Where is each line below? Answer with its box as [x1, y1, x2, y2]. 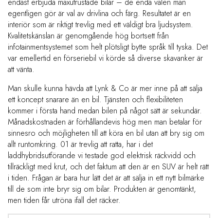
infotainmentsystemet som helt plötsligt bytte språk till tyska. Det [8, 41, 208, 53]
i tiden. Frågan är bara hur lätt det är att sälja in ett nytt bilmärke [8, 172, 204, 184]
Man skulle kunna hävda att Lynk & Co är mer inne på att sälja [8, 83, 202, 94]
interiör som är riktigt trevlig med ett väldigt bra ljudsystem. [8, 19, 193, 31]
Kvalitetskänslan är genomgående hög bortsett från [8, 30, 169, 42]
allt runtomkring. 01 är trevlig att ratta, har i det [8, 139, 153, 150]
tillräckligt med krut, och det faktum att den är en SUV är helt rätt [8, 161, 209, 173]
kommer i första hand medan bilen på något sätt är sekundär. [8, 105, 202, 117]
